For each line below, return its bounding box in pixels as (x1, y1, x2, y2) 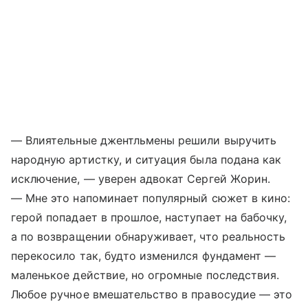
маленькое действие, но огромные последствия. (11, 268, 280, 282)
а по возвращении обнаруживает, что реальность (11, 230, 286, 243)
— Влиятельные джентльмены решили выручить (11, 133, 276, 147)
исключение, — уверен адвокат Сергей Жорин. (11, 172, 271, 186)
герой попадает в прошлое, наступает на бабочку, (11, 210, 287, 224)
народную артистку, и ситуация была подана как (11, 153, 282, 166)
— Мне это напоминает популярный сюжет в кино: (11, 191, 291, 205)
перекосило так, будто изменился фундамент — (11, 249, 276, 263)
